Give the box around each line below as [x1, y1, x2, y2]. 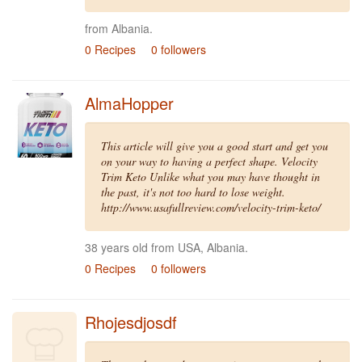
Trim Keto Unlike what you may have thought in [101, 169, 320, 184]
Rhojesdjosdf [85, 310, 177, 334]
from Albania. [85, 20, 153, 36]
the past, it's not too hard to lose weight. [101, 184, 285, 200]
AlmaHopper [85, 91, 174, 115]
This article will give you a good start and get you [101, 138, 328, 154]
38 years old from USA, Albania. [85, 239, 248, 255]
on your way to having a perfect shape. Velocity [101, 154, 318, 169]
